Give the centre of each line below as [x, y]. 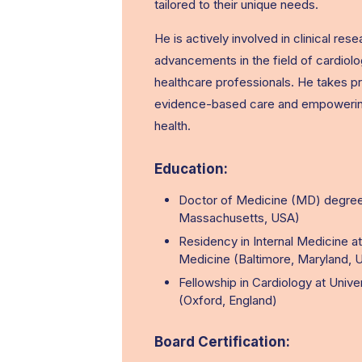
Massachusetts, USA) [239, 218]
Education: [191, 169]
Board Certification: [222, 342]
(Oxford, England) [228, 300]
